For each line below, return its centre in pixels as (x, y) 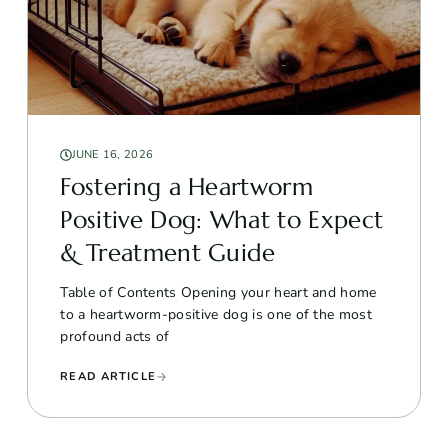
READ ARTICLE (108, 376)
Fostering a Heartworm (187, 186)
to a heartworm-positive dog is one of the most (216, 314)
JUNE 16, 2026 (112, 154)
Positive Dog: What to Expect (222, 219)
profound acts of (115, 336)
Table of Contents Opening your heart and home (218, 292)
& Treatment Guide (168, 252)
